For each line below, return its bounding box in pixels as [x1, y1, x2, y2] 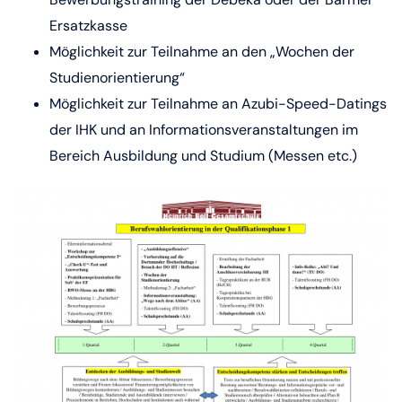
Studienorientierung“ [49, 68, 185, 87]
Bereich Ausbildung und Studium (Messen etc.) [49, 146, 357, 165]
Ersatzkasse [49, 16, 131, 35]
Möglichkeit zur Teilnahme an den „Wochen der [49, 42, 354, 61]
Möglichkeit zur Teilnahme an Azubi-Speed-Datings [49, 94, 387, 113]
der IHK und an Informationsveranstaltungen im [49, 120, 358, 139]
